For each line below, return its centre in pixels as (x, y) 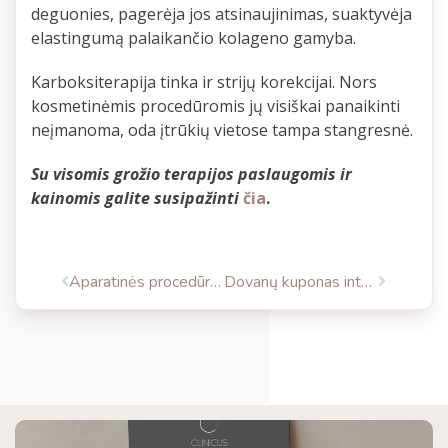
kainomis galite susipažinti (135, 198)
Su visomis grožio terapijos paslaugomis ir (191, 174)
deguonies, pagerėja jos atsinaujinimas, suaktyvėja (221, 14)
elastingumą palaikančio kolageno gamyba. (193, 38)
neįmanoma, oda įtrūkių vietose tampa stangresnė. (222, 130)
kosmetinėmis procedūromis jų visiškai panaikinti (215, 106)
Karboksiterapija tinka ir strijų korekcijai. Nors (204, 82)
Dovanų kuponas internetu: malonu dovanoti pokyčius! (366, 282)
